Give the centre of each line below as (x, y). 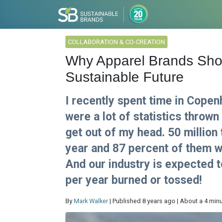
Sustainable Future (125, 77)
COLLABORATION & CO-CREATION (116, 42)
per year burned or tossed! (134, 180)
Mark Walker (91, 201)
